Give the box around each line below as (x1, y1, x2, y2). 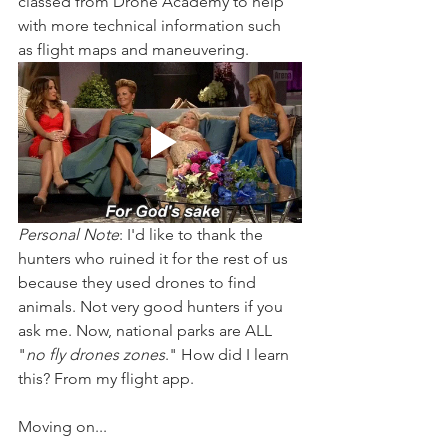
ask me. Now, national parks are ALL (18, 320, 276, 340)
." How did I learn (165, 344, 293, 364)
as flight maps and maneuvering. (18, 39, 253, 59)
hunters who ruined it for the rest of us (18, 248, 292, 268)
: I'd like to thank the (119, 224, 267, 244)
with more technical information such (18, 15, 285, 35)
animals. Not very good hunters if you (18, 296, 287, 316)
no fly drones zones (26, 344, 165, 364)
